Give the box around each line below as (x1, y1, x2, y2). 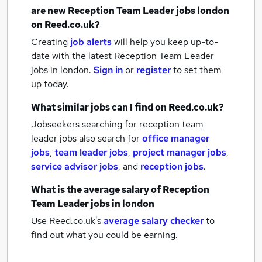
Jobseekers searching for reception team (31, 118, 204, 130)
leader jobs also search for (31, 132, 142, 144)
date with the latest (31, 50, 112, 62)
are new (31, 5, 68, 17)
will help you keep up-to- (114, 36, 218, 48)
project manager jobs (133, 146, 226, 158)
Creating (31, 36, 68, 48)
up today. (31, 78, 69, 90)
